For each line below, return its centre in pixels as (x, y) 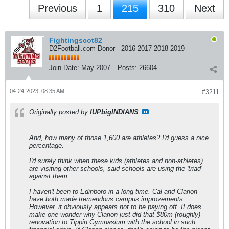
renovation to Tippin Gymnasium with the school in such (112, 222)
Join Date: (64, 68)
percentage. (47, 145)
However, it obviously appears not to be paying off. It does (115, 207)
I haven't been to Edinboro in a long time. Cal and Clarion (113, 191)
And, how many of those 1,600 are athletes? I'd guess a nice (119, 138)
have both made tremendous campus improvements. (107, 199)
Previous (58, 8)
